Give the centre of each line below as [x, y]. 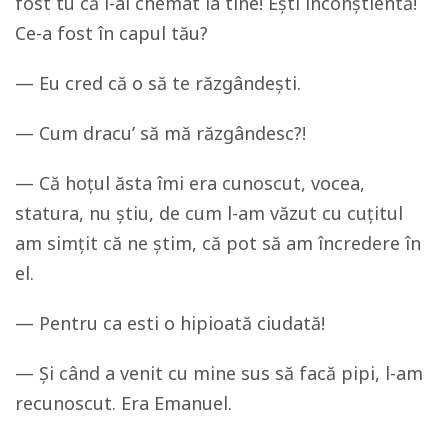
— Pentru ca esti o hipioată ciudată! [170, 322]
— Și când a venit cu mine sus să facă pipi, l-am [219, 372]
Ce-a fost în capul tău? [114, 32]
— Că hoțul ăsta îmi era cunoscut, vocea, [190, 182]
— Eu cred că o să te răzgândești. [158, 82]
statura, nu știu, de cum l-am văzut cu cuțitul [209, 212]
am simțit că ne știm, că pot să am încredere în [218, 242]
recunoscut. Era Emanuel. [123, 402]
